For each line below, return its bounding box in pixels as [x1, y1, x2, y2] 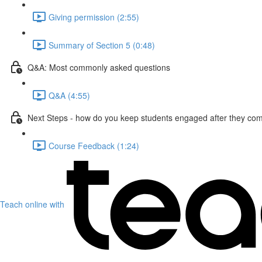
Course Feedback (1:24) [49, 139, 139, 151]
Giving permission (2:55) [49, 11, 139, 23]
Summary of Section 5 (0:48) [49, 39, 155, 51]
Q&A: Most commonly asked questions [27, 61, 170, 73]
